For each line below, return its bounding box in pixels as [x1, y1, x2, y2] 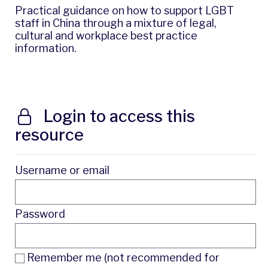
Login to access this [40, 106, 195, 126]
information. [15, 41, 77, 54]
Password [15, 207, 65, 220]
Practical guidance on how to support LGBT [15, 4, 234, 17]
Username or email [15, 163, 109, 176]
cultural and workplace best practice [15, 29, 197, 42]
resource [15, 124, 84, 145]
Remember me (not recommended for [25, 251, 220, 264]
